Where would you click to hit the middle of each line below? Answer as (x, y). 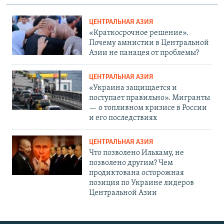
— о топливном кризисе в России (148, 108)
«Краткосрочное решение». (139, 33)
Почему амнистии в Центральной (149, 43)
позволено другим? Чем (131, 163)
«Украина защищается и (133, 88)
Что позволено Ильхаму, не (136, 153)
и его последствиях (123, 118)
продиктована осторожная (136, 173)
